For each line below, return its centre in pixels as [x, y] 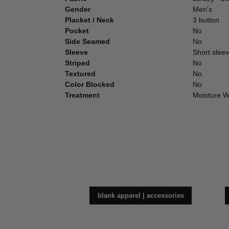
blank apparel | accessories [141, 196]
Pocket [77, 31]
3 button [206, 20]
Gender [78, 9]
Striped [77, 63]
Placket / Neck [89, 20]
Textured [80, 74]
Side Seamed [87, 42]
